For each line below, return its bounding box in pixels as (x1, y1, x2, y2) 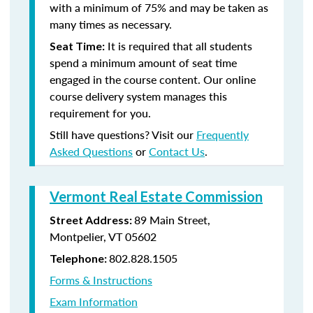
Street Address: (50, 213, 134, 226)
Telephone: (50, 252, 109, 265)
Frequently (196, 126, 249, 143)
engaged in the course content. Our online (50, 71, 256, 87)
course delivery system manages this (50, 88, 227, 104)
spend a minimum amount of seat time (50, 54, 237, 71)
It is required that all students (105, 38, 252, 54)
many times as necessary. (50, 16, 172, 32)
